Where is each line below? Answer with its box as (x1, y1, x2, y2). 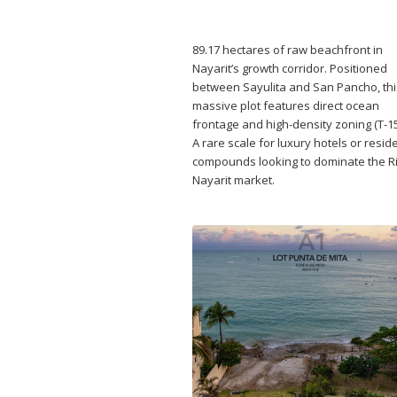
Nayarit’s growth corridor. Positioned (192, 59, 387, 76)
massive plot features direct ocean (192, 97, 379, 113)
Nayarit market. (192, 171, 275, 188)
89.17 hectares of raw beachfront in (192, 41, 383, 58)
